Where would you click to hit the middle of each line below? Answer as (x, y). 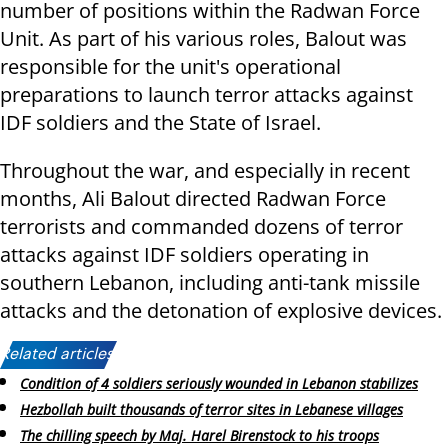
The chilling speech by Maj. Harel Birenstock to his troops (199, 435)
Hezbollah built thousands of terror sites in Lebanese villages (211, 410)
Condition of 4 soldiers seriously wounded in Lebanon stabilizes (219, 384)
